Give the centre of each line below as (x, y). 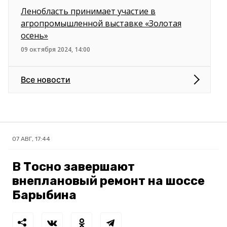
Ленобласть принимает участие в (88, 11)
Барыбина (44, 195)
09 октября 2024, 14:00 (55, 49)
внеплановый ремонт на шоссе (108, 181)
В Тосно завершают (73, 166)
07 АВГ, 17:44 (31, 139)
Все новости (46, 79)
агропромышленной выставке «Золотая (101, 23)
